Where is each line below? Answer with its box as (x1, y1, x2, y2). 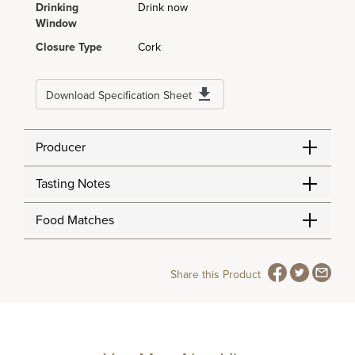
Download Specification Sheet (46, 89, 192, 102)
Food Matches (36, 212, 114, 228)
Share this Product (170, 268, 261, 281)
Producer (36, 139, 86, 155)
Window (36, 17, 77, 30)
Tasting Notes (36, 176, 110, 192)
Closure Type (36, 40, 102, 54)
